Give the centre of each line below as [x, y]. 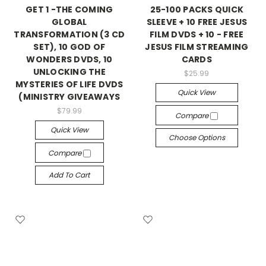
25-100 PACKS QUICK [197, 9]
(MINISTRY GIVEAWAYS [69, 97]
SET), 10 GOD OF [69, 47]
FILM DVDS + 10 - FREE [197, 34]
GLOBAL [69, 22]
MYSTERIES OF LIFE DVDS [69, 84]
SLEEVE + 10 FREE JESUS [197, 22]
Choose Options [197, 137]
